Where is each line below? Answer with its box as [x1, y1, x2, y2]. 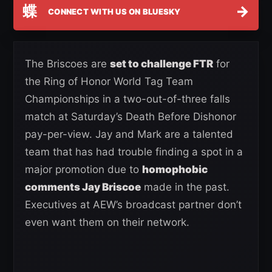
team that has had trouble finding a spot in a [25, 146, 243, 158]
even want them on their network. [25, 216, 189, 229]
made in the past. [141, 181, 229, 194]
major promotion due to [25, 163, 142, 176]
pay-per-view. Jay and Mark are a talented [25, 128, 233, 141]
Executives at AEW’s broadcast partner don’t [25, 199, 242, 211]
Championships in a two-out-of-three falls [25, 93, 230, 106]
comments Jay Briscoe [25, 181, 141, 194]
